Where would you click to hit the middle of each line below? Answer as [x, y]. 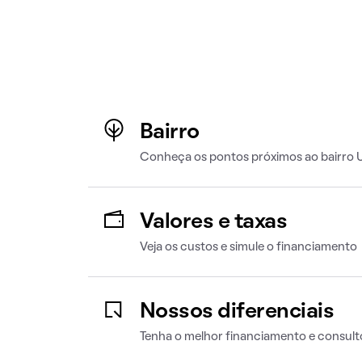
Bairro [169, 133]
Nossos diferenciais [237, 312]
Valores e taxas [213, 222]
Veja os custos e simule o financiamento [248, 247]
